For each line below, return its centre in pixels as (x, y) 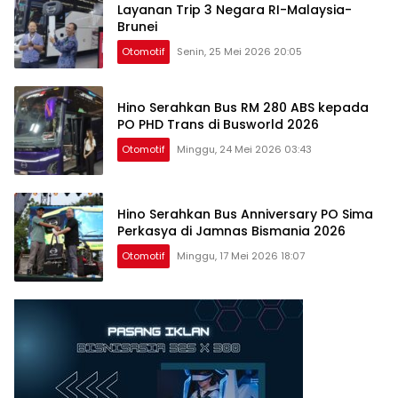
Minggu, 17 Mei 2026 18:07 (241, 256)
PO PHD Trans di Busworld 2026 (218, 125)
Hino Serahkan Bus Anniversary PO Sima (245, 215)
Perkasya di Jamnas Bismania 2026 (231, 231)
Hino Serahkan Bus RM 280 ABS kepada (243, 108)
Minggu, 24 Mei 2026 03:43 (244, 150)
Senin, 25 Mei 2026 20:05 (239, 51)
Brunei (137, 26)
